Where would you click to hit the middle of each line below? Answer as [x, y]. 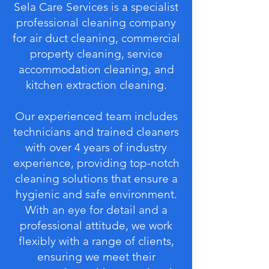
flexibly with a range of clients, [96, 241]
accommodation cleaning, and [96, 69]
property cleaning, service [96, 54]
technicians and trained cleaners [96, 132]
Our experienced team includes [96, 116]
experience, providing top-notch [96, 163]
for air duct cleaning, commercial [96, 38]
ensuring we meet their [96, 257]
